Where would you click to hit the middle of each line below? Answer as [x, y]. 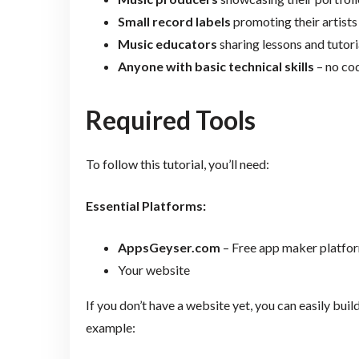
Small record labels [174, 22]
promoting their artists [294, 22]
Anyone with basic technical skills [216, 67]
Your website [153, 269]
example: [110, 327]
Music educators [167, 44]
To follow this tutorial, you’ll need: [177, 163]
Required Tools [170, 119]
